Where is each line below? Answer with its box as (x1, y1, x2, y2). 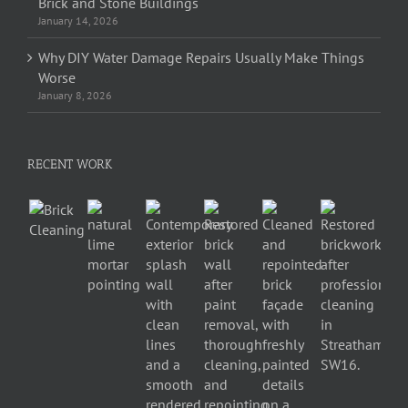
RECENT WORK (27, 156, 112, 172)
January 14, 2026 (38, 13, 118, 27)
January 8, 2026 (38, 87, 112, 102)
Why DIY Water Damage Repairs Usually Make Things (38, 47, 364, 66)
